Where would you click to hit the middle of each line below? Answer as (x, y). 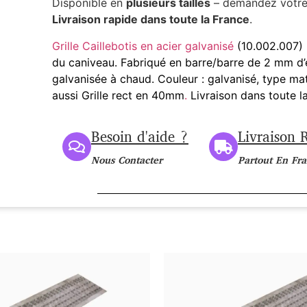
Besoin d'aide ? (139, 138)
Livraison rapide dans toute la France (150, 20)
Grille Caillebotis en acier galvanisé (143, 46)
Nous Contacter (126, 162)
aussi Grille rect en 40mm (118, 95)
